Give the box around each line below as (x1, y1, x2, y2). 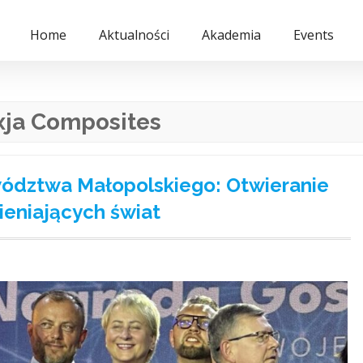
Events (293, 26, 334, 44)
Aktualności (99, 26, 169, 44)
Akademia (202, 26, 261, 44)
